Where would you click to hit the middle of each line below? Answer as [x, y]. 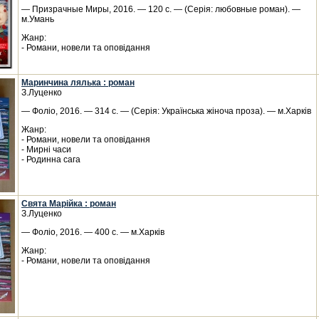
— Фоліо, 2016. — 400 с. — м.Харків [93, 232]
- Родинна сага [51, 159]
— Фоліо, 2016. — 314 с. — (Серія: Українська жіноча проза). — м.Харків [166, 111]
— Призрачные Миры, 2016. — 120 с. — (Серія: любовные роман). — [161, 9]
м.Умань [38, 19]
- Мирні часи [46, 150]
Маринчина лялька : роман [78, 83]
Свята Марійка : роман [69, 204]
